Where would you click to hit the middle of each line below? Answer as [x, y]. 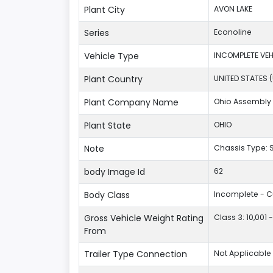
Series [97, 33]
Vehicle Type [112, 56]
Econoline [233, 32]
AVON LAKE [233, 9]
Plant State [108, 126]
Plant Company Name [131, 102]
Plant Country [113, 79]
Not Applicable [243, 253]
